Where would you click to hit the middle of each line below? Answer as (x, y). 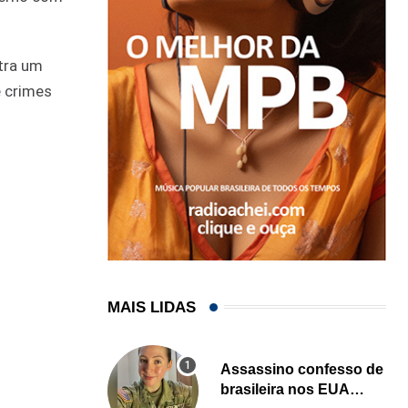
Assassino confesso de (302, 369)
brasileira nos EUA (285, 389)
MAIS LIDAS (152, 307)
